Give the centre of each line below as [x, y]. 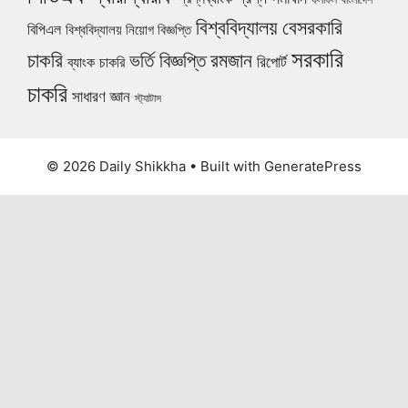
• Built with [225, 166]
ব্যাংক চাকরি [96, 61]
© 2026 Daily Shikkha [116, 166]
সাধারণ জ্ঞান [101, 96]
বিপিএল [44, 29]
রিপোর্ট [272, 61]
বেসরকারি [312, 27]
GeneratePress [313, 166]
